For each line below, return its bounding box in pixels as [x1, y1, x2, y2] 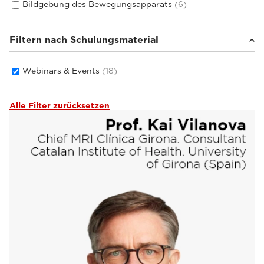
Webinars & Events [22, 66, 102, 75]
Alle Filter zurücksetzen [9, 101, 110, 110]
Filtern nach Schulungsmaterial [9, 34, 159, 45]
